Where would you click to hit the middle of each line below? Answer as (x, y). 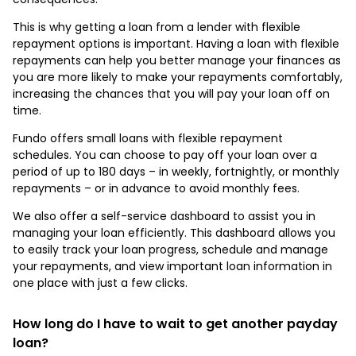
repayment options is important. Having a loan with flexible (176, 43)
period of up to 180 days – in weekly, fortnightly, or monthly (176, 171)
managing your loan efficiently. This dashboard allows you (174, 232)
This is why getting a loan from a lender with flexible (157, 27)
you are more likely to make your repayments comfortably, (178, 77)
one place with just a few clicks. (100, 282)
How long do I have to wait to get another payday (175, 323)
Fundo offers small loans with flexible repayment (148, 138)
